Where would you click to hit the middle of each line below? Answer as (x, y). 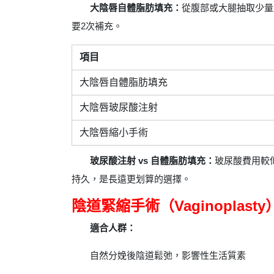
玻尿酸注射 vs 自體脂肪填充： (152, 160)
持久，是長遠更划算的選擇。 (131, 179)
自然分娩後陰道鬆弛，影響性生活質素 (168, 256)
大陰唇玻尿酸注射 (119, 107)
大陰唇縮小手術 (114, 132)
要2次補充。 (97, 26)
